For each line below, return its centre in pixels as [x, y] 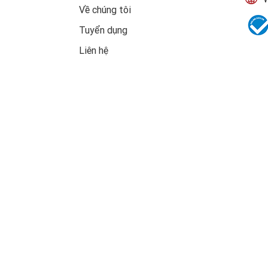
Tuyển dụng [103, 30]
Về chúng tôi [105, 10]
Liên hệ [94, 51]
